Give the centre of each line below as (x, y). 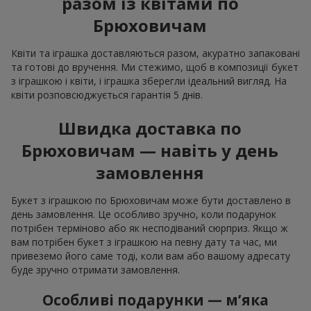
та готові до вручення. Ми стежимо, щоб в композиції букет (155, 67)
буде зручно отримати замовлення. (95, 270)
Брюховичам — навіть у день (150, 151)
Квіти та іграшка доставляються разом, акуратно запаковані (155, 53)
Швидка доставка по (150, 128)
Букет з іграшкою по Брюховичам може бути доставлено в (151, 201)
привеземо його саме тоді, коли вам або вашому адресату (151, 256)
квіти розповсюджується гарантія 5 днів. (107, 95)
